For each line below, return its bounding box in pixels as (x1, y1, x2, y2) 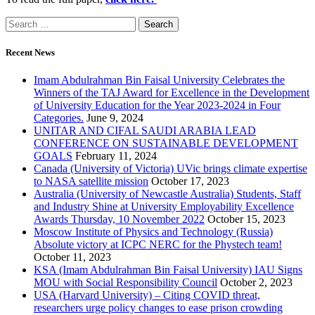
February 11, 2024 (75, 150, 157, 162)
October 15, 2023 (207, 213, 285, 226)
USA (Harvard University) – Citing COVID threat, (34, 289, 260, 302)
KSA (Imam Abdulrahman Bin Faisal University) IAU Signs (34, 264, 302, 276)
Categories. (34, 112, 84, 124)
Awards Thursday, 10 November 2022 (34, 213, 205, 226)
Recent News (6, 46, 55, 58)
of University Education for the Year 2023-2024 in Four (34, 99, 281, 112)
